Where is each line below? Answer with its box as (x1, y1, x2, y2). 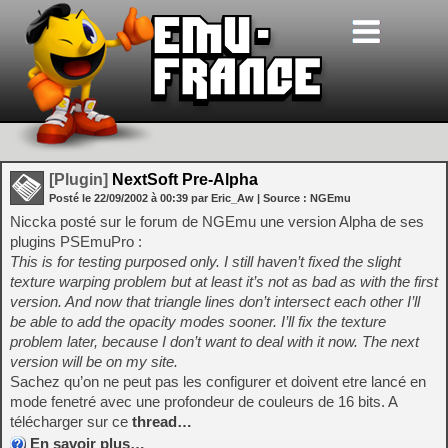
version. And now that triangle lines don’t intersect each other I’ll (10, 293, 420, 310)
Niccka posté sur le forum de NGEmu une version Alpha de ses (10, 213, 424, 230)
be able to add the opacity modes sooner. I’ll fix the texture (10, 313, 386, 330)
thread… (132, 413, 192, 430)
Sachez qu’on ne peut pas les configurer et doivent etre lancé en (10, 373, 426, 390)
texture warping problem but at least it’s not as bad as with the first (10, 273, 438, 290)
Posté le (49, 192, 94, 204)
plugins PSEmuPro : (10, 233, 142, 250)
